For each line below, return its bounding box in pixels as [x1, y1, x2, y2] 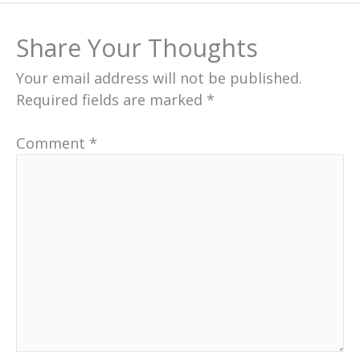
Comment [16, 133, 89, 153]
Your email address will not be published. [16, 67, 302, 88]
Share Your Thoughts [16, 31, 258, 64]
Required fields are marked [16, 89, 207, 109]
